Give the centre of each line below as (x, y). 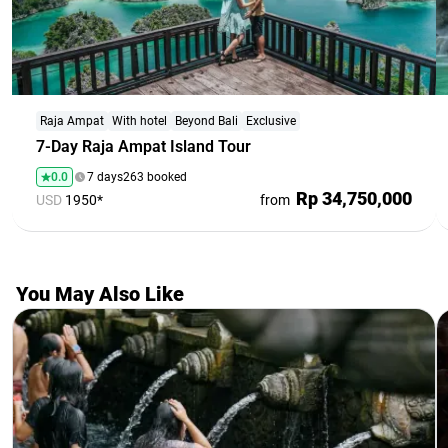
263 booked (155, 176)
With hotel (139, 120)
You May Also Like (100, 293)
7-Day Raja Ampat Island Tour (143, 146)
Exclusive (271, 120)
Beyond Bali (206, 120)
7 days (105, 176)
